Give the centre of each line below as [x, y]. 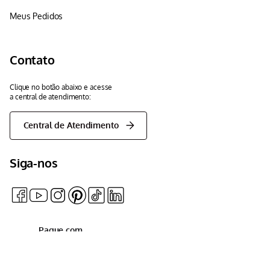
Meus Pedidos [36, 16]
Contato [32, 60]
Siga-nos [34, 162]
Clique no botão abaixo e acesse [61, 87]
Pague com [61, 230]
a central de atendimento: [50, 97]
